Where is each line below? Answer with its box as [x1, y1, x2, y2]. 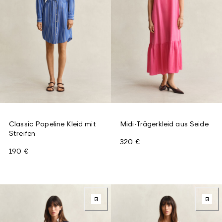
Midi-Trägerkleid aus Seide [120, 119, 209, 128]
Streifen [9, 128, 36, 137]
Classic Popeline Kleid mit [9, 119, 96, 128]
